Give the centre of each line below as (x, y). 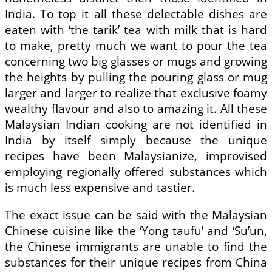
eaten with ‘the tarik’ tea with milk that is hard (136, 30)
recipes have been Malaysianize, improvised (136, 156)
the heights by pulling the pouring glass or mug (136, 77)
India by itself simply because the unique (136, 141)
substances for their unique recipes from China (136, 263)
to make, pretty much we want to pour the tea (136, 46)
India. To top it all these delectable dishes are (136, 14)
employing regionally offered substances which (136, 172)
